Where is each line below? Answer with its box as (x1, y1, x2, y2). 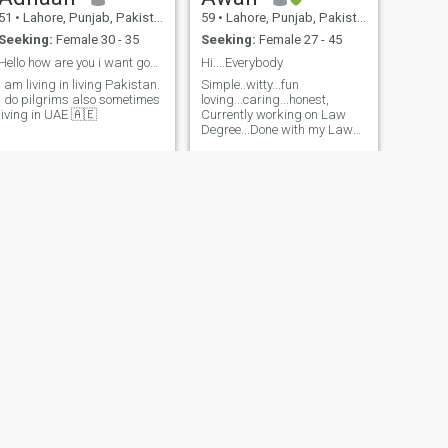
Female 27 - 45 (255, 32, 342, 48)
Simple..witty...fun (200, 77, 299, 93)
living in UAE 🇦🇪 (43, 107, 97, 123)
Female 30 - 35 (52, 32, 139, 48)
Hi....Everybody (200, 54, 283, 70)
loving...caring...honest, (200, 92, 329, 108)
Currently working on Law (200, 107, 346, 123)
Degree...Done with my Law (200, 122, 353, 138)
